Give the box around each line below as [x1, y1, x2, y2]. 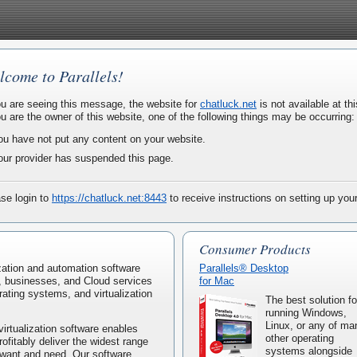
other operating [265, 332, 334, 345]
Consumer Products [199, 240, 311, 259]
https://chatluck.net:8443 [52, 192, 167, 205]
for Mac [199, 275, 234, 288]
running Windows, [265, 307, 347, 320]
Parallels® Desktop [199, 262, 288, 275]
